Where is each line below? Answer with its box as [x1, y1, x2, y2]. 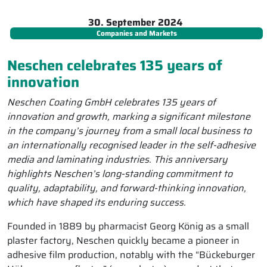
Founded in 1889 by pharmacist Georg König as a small [7, 219, 249, 234]
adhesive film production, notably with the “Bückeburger [7, 247, 255, 263]
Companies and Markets [96, 27, 177, 39]
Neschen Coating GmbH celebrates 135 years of [7, 95, 216, 110]
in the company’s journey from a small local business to [7, 123, 252, 139]
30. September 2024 [88, 14, 182, 30]
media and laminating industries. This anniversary [7, 152, 228, 167]
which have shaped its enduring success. [7, 195, 186, 210]
